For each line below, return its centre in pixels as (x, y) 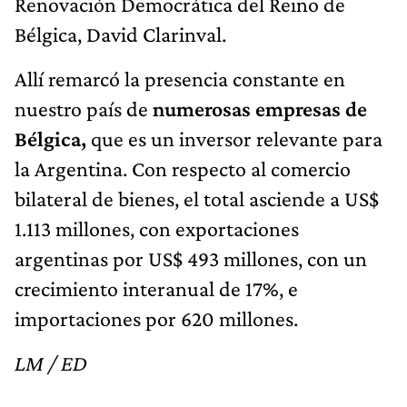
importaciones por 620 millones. (156, 319)
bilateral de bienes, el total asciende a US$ (197, 199)
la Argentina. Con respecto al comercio (183, 169)
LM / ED (51, 363)
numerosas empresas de (260, 109)
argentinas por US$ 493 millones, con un (191, 259)
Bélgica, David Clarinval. (120, 35)
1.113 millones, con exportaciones (157, 229)
